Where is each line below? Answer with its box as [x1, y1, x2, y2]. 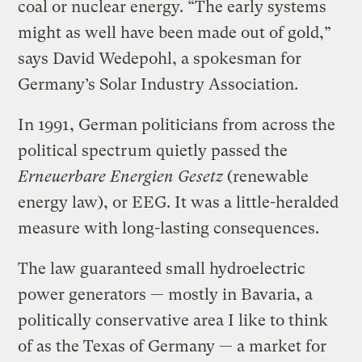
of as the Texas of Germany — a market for [18, 336, 327, 356]
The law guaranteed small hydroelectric [18, 259, 306, 278]
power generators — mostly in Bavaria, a [18, 284, 314, 304]
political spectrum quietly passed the [18, 141, 288, 160]
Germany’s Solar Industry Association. [18, 74, 299, 94]
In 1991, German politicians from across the [18, 115, 336, 134]
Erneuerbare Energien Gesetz [18, 166, 224, 186]
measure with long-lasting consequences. [18, 218, 320, 238]
